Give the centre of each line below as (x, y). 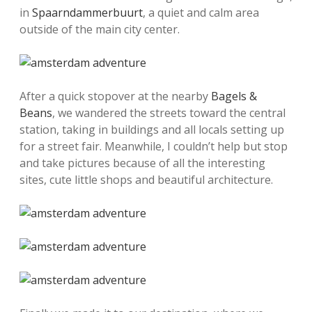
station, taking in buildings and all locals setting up (152, 130)
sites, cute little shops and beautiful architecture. (146, 180)
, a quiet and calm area (201, 13)
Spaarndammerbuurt (87, 13)
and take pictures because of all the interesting (142, 163)
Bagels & (234, 96)
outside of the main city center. (100, 29)
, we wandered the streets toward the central (169, 113)
